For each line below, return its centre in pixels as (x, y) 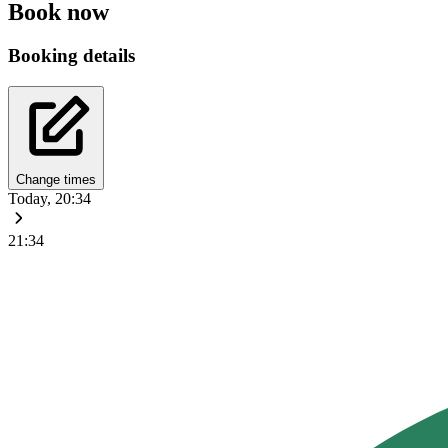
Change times (56, 180)
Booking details (71, 56)
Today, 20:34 (49, 199)
